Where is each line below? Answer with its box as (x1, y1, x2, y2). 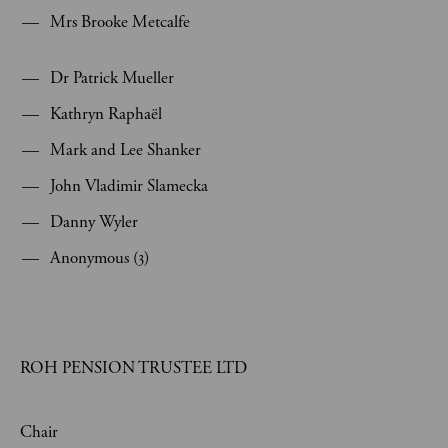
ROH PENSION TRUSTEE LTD (20, 357, 247, 379)
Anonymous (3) (50, 247, 149, 269)
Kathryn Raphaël (50, 103, 162, 125)
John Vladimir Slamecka (50, 175, 208, 197)
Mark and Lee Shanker (50, 139, 201, 161)
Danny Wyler (50, 211, 138, 233)
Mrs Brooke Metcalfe (50, 11, 190, 33)
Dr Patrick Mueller (50, 67, 174, 89)
